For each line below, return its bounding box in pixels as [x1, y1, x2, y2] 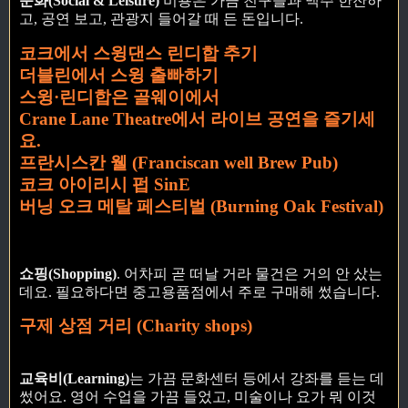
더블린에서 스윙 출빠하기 [19, 65, 219, 85]
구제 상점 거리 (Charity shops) [19, 316, 252, 336]
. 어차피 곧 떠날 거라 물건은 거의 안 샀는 [117, 265, 382, 281]
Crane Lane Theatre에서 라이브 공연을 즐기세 [19, 108, 375, 128]
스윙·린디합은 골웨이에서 [19, 87, 219, 107]
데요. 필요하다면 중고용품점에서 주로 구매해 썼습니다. [19, 283, 380, 300]
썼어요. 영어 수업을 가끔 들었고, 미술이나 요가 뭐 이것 [19, 389, 376, 405]
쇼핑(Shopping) [19, 265, 117, 281]
